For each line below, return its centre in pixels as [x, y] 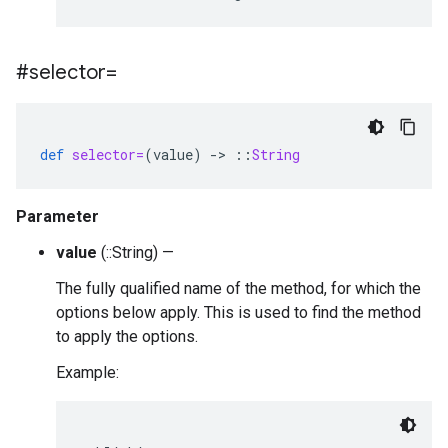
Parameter [57, 216]
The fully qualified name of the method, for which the [238, 288]
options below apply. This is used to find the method [238, 312]
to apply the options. [127, 336]
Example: [87, 372]
